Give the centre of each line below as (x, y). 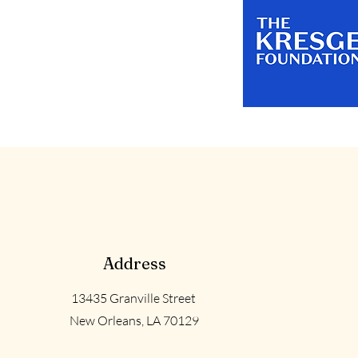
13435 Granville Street (134, 298)
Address (134, 263)
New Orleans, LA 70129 (135, 320)
